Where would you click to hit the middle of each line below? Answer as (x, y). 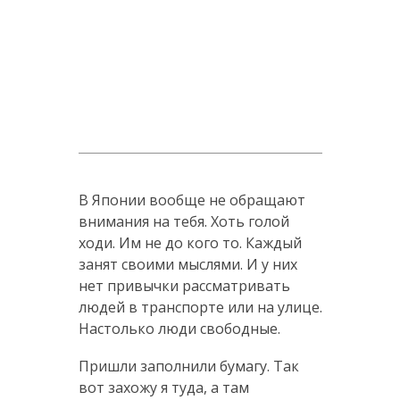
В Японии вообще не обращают (192, 200)
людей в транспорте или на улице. (200, 307)
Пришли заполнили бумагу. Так (188, 366)
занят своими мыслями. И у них (187, 264)
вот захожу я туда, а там (163, 387)
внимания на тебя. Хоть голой (183, 221)
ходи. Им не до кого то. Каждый (190, 242)
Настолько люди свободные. (179, 328)
